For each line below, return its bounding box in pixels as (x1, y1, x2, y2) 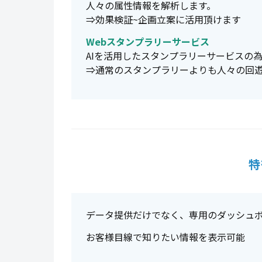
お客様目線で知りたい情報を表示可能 (86, 230, 245, 244)
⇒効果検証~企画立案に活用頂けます (86, 12, 241, 26)
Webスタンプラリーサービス (86, 35, 209, 49)
